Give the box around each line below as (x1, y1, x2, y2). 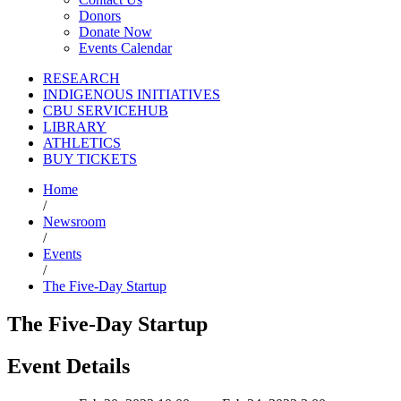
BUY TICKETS (43, 151, 137, 167)
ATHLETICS (43, 135, 121, 151)
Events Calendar (79, 40, 172, 56)
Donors (79, 8, 121, 24)
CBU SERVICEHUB (43, 103, 168, 119)
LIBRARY (43, 119, 107, 135)
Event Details (7, 354, 130, 379)
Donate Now (79, 24, 152, 40)
